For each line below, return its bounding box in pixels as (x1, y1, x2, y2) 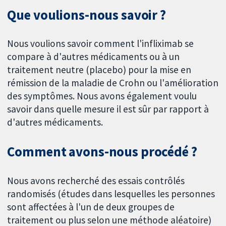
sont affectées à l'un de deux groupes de (7, 201, 175, 213)
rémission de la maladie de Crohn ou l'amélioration (7, 77, 219, 89)
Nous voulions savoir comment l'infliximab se (7, 37, 194, 50)
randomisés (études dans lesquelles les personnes (7, 188, 215, 200)
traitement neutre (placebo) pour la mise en (7, 64, 192, 76)
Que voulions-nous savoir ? (7, 6, 166, 23)
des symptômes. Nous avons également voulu (7, 90, 197, 102)
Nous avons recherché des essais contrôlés (7, 175, 185, 187)
